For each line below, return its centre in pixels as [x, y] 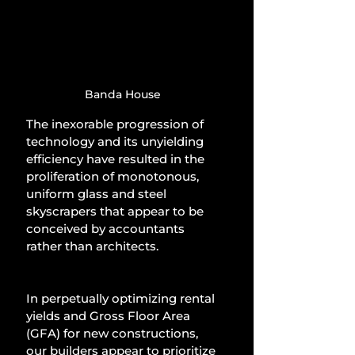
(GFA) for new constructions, [114, 333]
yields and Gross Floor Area [110, 315]
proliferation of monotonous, [114, 176]
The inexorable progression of [116, 124]
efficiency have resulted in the [117, 158]
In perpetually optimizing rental [122, 298]
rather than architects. [92, 246]
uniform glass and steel [98, 193]
